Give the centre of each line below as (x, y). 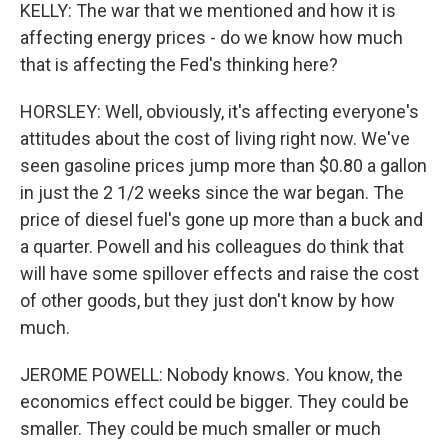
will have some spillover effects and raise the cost (219, 273)
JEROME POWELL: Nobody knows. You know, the (211, 374)
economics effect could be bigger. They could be (214, 401)
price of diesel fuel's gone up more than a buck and (221, 219)
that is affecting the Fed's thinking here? (179, 64)
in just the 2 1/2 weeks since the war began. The (212, 192)
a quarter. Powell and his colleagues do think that (212, 246)
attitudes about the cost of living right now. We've (215, 138)
